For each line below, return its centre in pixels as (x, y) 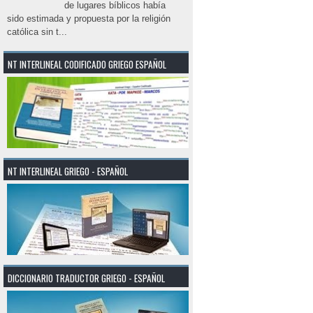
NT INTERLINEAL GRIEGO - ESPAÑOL (68, 171)
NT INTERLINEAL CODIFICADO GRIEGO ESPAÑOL (87, 64)
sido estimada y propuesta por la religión (89, 18)
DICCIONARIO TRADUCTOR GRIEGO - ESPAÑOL (86, 278)
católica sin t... (37, 31)
